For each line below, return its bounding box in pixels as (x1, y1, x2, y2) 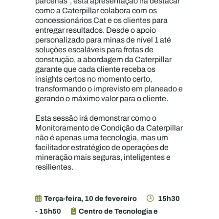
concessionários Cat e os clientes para (35, 15, 168, 26)
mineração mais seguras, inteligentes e (35, 152, 171, 163)
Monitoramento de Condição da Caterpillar (35, 122, 183, 133)
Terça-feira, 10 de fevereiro (44, 193, 137, 204)
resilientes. (35, 161, 75, 173)
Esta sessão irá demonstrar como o (35, 112, 157, 124)
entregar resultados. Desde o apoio (35, 24, 156, 36)
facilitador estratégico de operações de (35, 142, 169, 153)
